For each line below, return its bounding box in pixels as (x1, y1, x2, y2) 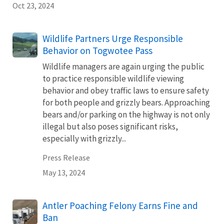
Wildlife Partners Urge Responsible (42, 32, 183, 44)
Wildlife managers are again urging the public (42, 61, 204, 72)
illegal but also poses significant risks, (42, 121, 178, 132)
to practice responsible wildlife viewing (42, 73, 184, 84)
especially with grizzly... (42, 133, 126, 144)
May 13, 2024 (42, 167, 85, 177)
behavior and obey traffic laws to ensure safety (42, 85, 209, 96)
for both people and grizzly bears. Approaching (42, 97, 210, 108)
